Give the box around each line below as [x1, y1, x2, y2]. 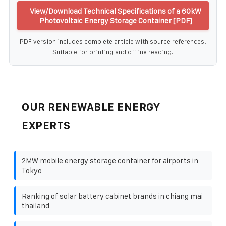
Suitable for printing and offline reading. [52, 48, 174, 56]
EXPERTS [22, 119, 71, 131]
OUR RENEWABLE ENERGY [22, 101, 160, 113]
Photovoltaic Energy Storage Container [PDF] [39, 16, 192, 25]
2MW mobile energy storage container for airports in [22, 156, 198, 165]
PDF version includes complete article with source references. [20, 37, 206, 45]
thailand [22, 201, 49, 210]
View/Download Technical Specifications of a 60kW [30, 6, 201, 15]
